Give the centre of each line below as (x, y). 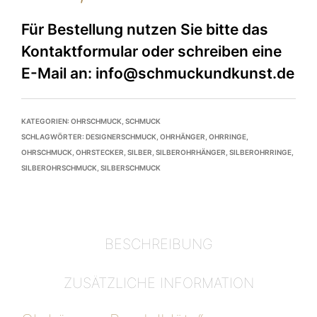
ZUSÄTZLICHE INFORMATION (158, 283)
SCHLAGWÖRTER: (53, 137)
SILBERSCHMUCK (131, 168)
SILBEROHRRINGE (260, 152)
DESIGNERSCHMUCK (121, 137)
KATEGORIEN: (46, 121)
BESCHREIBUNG (158, 244)
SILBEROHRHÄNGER (191, 152)
